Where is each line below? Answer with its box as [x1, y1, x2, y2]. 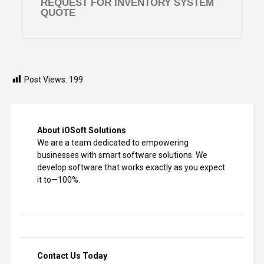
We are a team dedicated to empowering [37, 138, 189, 148]
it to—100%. [37, 175, 80, 185]
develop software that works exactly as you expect [37, 163, 225, 173]
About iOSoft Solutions [37, 126, 126, 136]
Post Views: [24, 75, 67, 85]
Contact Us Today [37, 251, 107, 261]
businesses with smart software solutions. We [37, 150, 207, 160]
